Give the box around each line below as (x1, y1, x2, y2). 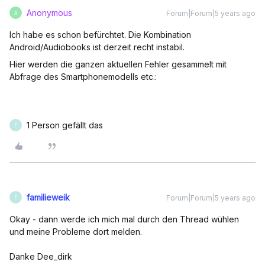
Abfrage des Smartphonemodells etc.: (9, 72, 157, 82)
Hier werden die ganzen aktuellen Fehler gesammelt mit (9, 59, 227, 69)
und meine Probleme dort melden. (9, 227, 144, 237)
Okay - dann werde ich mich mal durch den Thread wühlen (9, 214, 239, 224)
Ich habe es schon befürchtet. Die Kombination (9, 30, 191, 40)
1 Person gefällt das (27, 120, 103, 130)
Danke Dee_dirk (9, 251, 72, 261)
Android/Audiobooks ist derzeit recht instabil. (9, 42, 185, 52)
